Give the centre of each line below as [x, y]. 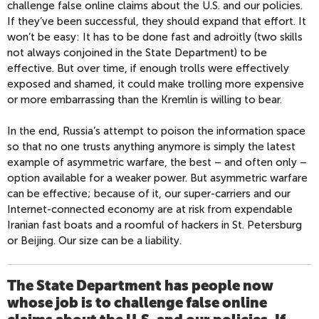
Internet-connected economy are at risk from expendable [150, 210]
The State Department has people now [140, 285]
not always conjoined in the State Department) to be [137, 53]
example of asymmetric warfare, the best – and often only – [157, 163]
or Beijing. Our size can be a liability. [94, 241]
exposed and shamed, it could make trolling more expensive [156, 84]
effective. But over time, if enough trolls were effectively [148, 69]
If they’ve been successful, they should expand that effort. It [157, 22]
